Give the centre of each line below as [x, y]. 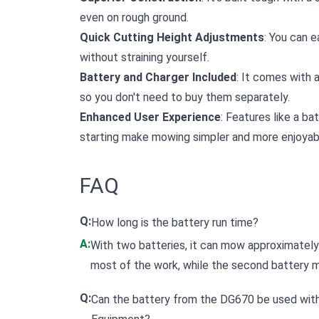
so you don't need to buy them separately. [185, 98]
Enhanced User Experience [150, 117]
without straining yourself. [145, 58]
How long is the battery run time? [175, 223]
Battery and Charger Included [158, 78]
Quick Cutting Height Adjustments [172, 38]
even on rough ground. [134, 18]
